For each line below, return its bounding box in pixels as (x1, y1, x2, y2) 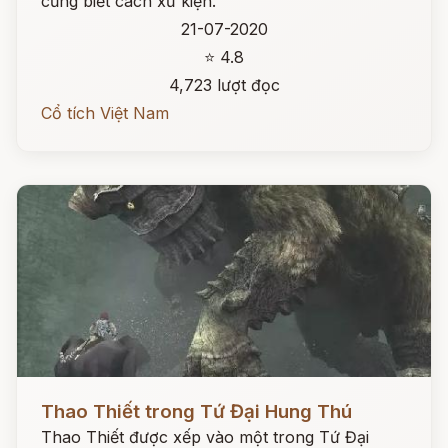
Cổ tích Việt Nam (41, 103, 169, 123)
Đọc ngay (17, 386, 90, 406)
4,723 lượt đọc (168, 75, 280, 95)
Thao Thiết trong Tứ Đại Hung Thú (41, 400, 352, 423)
